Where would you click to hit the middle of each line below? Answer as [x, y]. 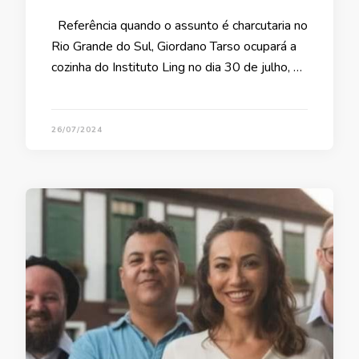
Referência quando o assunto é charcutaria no [179, 26]
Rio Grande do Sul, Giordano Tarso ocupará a [174, 47]
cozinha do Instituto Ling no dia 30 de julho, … [177, 68]
